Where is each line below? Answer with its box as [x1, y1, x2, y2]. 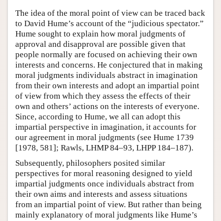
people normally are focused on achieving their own [15, 49, 197, 59]
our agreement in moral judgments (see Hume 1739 [15, 132, 194, 142]
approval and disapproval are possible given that [15, 39, 185, 49]
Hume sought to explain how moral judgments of [15, 29, 185, 38]
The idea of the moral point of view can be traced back [15, 8, 205, 18]
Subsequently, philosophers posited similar [15, 158, 165, 168]
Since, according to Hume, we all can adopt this [15, 111, 181, 121]
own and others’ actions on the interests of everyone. [15, 101, 199, 111]
